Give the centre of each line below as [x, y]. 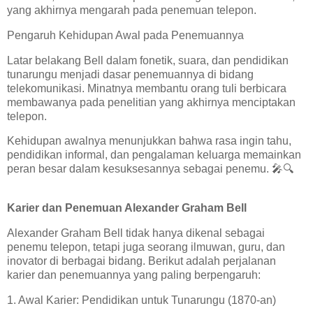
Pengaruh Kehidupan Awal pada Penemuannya [128, 35]
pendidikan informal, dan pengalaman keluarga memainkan [154, 155]
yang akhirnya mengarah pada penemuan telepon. [134, 10]
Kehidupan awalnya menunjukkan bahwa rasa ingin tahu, [149, 141]
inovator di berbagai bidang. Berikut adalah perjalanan [141, 261]
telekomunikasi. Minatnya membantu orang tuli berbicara [147, 88]
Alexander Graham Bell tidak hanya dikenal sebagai [136, 233]
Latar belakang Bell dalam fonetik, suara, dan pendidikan [148, 60]
